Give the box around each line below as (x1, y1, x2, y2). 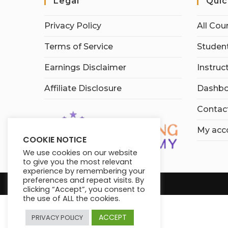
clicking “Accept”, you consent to (23, 184, 145, 194)
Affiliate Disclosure (44, 83, 122, 93)
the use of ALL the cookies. (23, 193, 120, 204)
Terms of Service (44, 41, 113, 51)
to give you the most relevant (23, 157, 132, 167)
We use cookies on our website (23, 148, 137, 158)
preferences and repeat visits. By (23, 175, 144, 185)
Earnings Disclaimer (44, 62, 126, 72)
